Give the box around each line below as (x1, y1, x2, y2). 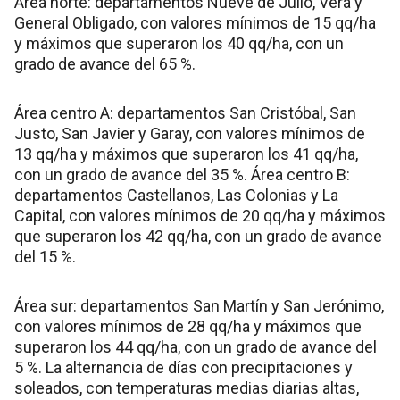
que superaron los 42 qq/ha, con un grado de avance (14, 227, 382, 246)
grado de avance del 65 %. (14, 54, 196, 74)
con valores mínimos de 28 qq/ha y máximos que (14, 317, 362, 337)
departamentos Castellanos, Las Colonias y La (14, 186, 338, 205)
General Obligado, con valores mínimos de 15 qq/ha (14, 13, 376, 33)
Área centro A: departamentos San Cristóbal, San (14, 104, 356, 123)
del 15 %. (14, 247, 76, 267)
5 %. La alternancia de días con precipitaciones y (14, 358, 353, 378)
